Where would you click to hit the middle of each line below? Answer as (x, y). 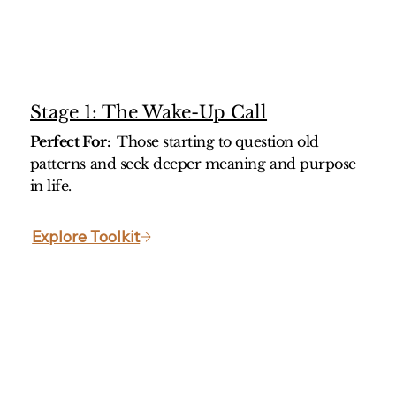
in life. (50, 186)
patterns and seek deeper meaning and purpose (193, 164)
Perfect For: (73, 142)
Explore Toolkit (86, 237)
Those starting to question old (218, 142)
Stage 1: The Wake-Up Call (149, 113)
